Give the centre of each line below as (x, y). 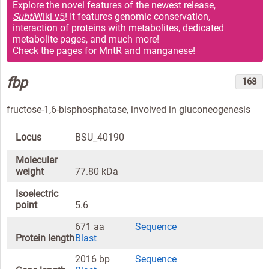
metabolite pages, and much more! (86, 39)
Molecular (37, 160)
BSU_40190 (100, 138)
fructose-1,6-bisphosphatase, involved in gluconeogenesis (128, 110)
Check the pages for (56, 50)
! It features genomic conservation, (138, 16)
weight (30, 171)
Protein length (45, 238)
